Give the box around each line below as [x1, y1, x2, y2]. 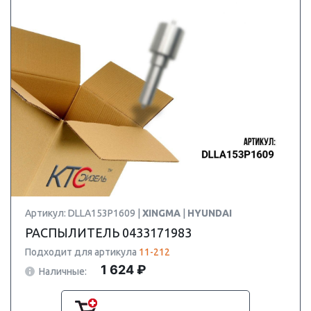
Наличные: [39, 265, 87, 277]
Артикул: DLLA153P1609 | [25, 208, 142, 219]
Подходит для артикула [25, 246, 139, 258]
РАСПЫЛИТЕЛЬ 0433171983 [25, 226, 192, 239]
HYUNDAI [187, 208, 232, 219]
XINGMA [142, 208, 183, 219]
